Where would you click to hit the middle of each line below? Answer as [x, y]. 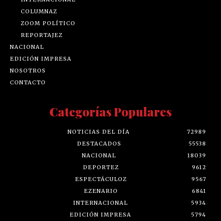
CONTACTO [28, 82]
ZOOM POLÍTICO [48, 23]
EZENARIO [101, 191]
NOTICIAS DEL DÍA [98, 131]
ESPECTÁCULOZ [101, 179]
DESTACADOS [99, 143]
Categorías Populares [110, 111]
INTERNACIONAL [100, 203]
